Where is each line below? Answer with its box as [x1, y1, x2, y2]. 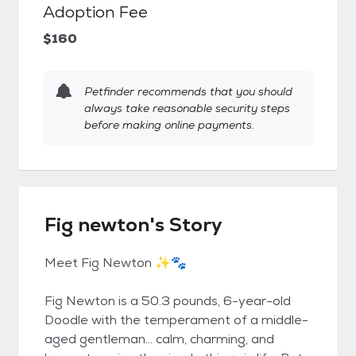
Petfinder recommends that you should [84, 84, 292, 99]
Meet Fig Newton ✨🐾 [44, 254, 187, 271]
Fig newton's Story [44, 212, 222, 237]
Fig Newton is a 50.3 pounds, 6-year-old [44, 292, 291, 309]
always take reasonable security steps [84, 101, 290, 115]
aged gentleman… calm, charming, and [44, 331, 274, 347]
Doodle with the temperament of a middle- [44, 311, 308, 328]
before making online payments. [84, 118, 254, 132]
